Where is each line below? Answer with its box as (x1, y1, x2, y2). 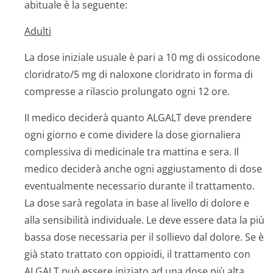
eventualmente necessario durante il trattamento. (24, 179, 255, 193)
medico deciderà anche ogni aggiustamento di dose (24, 162, 262, 175)
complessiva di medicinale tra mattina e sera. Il (24, 145, 239, 158)
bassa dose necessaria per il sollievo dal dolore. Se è (24, 230, 264, 244)
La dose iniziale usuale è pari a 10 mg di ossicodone (24, 51, 260, 64)
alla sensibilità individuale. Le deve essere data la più (24, 213, 264, 227)
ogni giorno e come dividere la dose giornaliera (24, 128, 241, 141)
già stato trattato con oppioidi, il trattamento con (24, 247, 250, 261)
